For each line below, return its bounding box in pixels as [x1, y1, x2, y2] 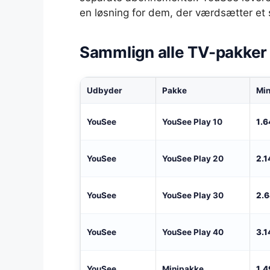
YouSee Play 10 [162, 116, 222, 127]
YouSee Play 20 [162, 153, 224, 163]
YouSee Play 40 [162, 227, 224, 237]
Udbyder [87, 85, 122, 95]
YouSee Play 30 [162, 190, 224, 200]
